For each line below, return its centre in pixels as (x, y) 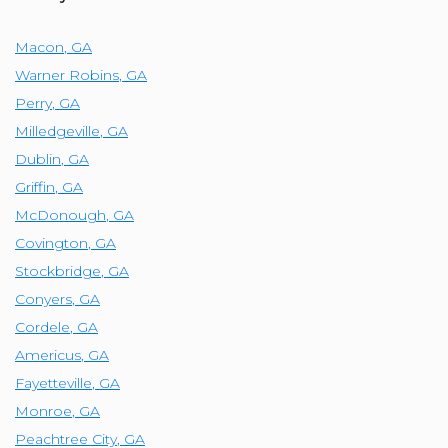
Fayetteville (53, 382)
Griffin (35, 186)
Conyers (43, 298)
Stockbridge (58, 270)
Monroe (43, 410)
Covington (51, 242)
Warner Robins (67, 74)
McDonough (60, 214)
